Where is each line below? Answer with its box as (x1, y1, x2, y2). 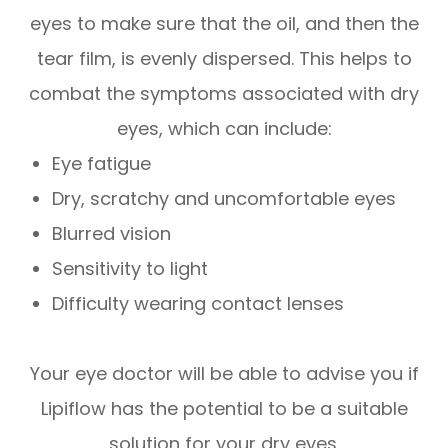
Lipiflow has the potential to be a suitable (40, 395, 408, 421)
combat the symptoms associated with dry (29, 80, 419, 106)
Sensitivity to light (52, 255, 209, 281)
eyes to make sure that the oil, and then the (29, 10, 419, 36)
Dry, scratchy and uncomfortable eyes (52, 185, 397, 211)
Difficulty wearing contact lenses (52, 290, 345, 316)
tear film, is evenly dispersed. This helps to (36, 45, 412, 71)
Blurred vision (52, 220, 172, 246)
